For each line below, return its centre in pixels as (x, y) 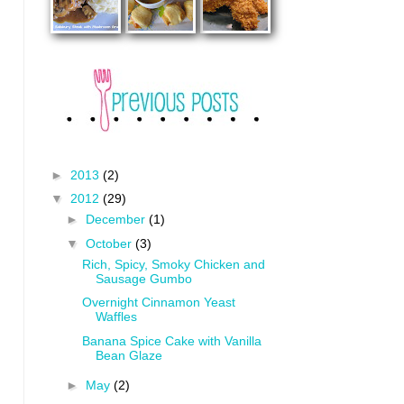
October (110, 243)
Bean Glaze (129, 355)
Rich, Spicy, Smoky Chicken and (173, 264)
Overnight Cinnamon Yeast (158, 302)
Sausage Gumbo (143, 278)
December (117, 219)
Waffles (116, 317)
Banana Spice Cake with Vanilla (171, 340)
